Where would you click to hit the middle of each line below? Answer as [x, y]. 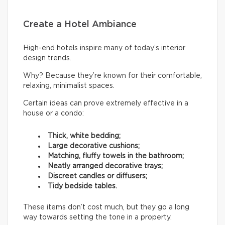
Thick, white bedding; [84, 136]
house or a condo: [53, 114]
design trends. [47, 59]
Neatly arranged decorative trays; [105, 166]
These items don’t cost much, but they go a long [106, 208]
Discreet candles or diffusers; [97, 177]
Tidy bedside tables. [82, 187]
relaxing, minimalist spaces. [69, 86]
